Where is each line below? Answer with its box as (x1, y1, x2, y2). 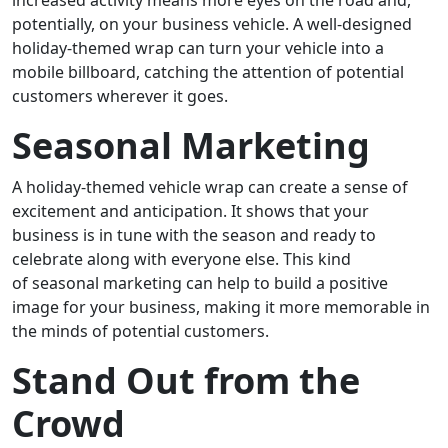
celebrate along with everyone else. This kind (12, 248, 351, 270)
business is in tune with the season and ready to (12, 224, 376, 246)
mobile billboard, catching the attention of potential (12, 61, 404, 83)
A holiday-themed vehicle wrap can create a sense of (12, 176, 408, 198)
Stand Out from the (12, 356, 360, 405)
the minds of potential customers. (12, 320, 269, 342)
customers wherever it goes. (12, 85, 228, 107)
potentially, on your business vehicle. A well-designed (12, 13, 412, 35)
